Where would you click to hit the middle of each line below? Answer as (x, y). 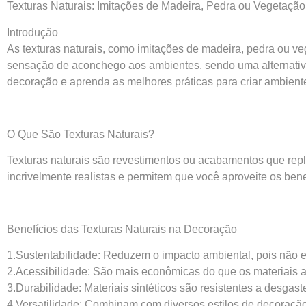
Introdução (32, 32)
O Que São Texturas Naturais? (81, 134)
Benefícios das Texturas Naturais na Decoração (122, 229)
